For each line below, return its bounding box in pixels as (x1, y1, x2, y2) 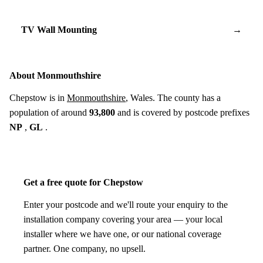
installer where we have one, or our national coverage (23, 228, 221, 239)
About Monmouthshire (9, 70, 101, 80)
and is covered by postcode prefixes (115, 107, 249, 117)
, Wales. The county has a (126, 92, 221, 103)
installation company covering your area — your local (23, 214, 222, 224)
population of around (9, 107, 89, 117)
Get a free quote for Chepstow (23, 177, 143, 187)
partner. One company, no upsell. (23, 243, 146, 254)
